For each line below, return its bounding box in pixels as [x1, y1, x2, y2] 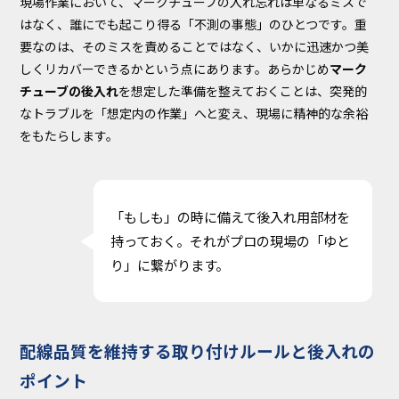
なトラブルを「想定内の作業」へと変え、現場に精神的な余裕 [20, 103, 369, 122]
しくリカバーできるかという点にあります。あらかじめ [20, 59, 330, 77]
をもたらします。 [20, 126, 119, 144]
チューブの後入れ [20, 81, 119, 100]
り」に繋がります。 [110, 255, 229, 275]
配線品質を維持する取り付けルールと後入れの [20, 338, 376, 362]
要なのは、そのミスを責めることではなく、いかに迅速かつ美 [20, 37, 370, 55]
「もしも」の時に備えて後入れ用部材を [110, 207, 350, 227]
